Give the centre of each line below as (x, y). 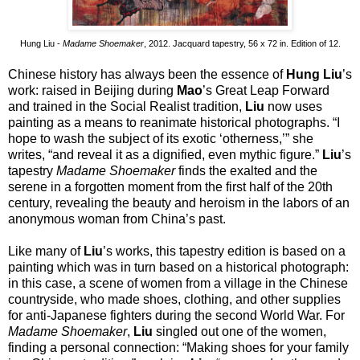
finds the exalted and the (246, 170)
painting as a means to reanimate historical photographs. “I (174, 122)
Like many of (46, 251)
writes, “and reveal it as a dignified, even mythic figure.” (165, 154)
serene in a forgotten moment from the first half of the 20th (170, 186)
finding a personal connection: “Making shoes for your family (178, 347)
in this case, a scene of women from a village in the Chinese (178, 283)
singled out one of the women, (239, 331)
